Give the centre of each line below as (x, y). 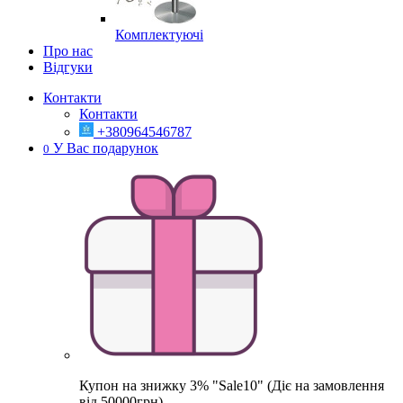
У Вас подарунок (106, 148)
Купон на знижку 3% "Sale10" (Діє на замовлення (232, 385)
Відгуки (68, 67)
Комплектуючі (159, 35)
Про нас (68, 51)
